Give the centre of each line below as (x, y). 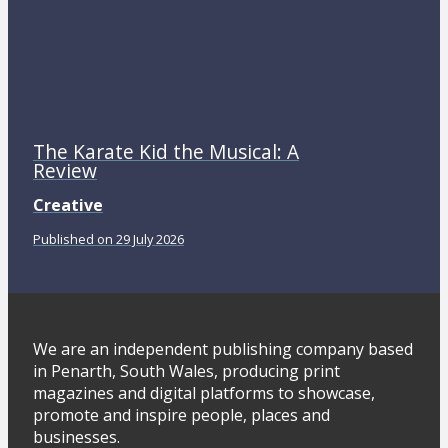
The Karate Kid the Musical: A (165, 151)
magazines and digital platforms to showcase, (203, 392)
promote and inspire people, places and (181, 414)
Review (64, 170)
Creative (67, 204)
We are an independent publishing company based (222, 348)
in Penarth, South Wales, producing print (186, 370)
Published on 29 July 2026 (108, 238)
